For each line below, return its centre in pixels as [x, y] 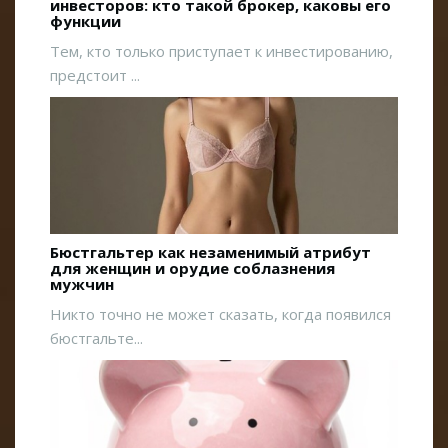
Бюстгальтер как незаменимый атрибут [210, 252]
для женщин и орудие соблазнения [192, 268]
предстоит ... [95, 75]
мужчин [82, 284]
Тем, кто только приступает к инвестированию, [221, 51]
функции [85, 21]
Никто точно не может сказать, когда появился [220, 314]
